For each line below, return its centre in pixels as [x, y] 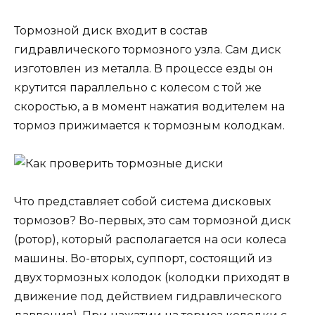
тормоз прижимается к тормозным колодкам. [149, 125]
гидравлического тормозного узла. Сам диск [148, 49]
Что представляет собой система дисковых [142, 202]
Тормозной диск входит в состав [111, 30]
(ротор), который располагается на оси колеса [150, 240]
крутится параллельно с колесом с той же [138, 87]
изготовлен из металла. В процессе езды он [144, 68]
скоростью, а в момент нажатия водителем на [149, 106]
